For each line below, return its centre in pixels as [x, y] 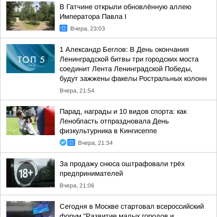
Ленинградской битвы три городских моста [129, 59]
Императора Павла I [93, 16]
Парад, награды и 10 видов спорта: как [123, 111]
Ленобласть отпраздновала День [114, 121]
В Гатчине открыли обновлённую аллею [125, 7]
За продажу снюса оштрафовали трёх [122, 164]
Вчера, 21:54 [77, 91]
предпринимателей [91, 173]
